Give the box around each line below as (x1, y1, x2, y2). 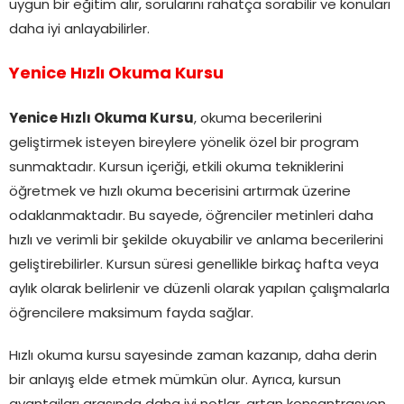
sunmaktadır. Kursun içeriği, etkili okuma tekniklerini (9, 161, 344, 176)
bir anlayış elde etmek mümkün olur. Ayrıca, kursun (9, 374, 341, 389)
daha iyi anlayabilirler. (9, 23, 150, 38)
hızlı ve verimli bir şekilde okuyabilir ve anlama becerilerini (9, 234, 383, 249)
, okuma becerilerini (194, 113, 322, 127)
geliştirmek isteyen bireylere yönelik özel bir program (9, 137, 359, 151)
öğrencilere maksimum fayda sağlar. (9, 308, 253, 322)
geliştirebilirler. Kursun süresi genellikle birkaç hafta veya (9, 259, 379, 273)
